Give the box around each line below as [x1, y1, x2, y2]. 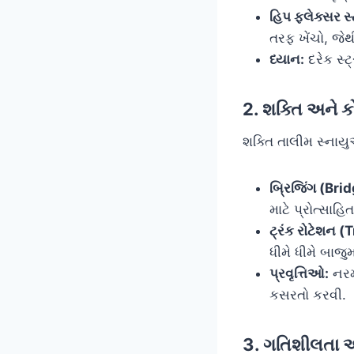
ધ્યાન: [269, 51, 304, 67]
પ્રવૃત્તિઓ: [269, 265, 329, 281]
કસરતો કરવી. [269, 286, 346, 303]
